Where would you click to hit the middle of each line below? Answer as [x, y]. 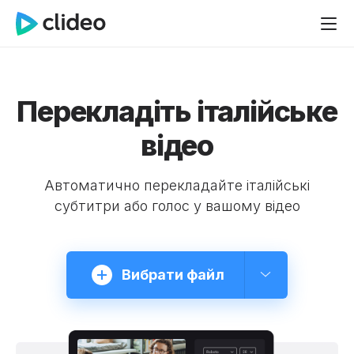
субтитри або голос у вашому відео [177, 206]
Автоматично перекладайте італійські [177, 185]
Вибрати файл [173, 275]
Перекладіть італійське [177, 111]
